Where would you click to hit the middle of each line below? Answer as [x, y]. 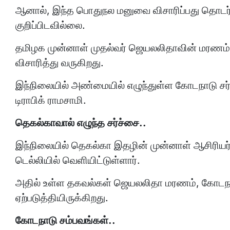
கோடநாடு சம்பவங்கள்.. [65, 220]
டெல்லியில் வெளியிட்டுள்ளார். [78, 160]
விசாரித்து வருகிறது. [60, 63]
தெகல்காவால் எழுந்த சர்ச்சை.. [81, 123]
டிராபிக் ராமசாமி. [51, 100]
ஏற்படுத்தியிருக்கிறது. [62, 198]
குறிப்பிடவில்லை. [50, 25]
